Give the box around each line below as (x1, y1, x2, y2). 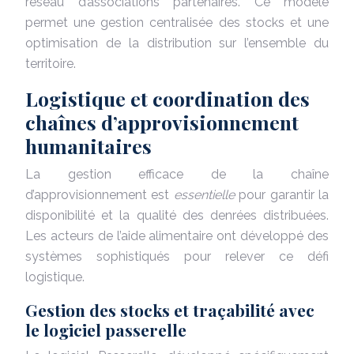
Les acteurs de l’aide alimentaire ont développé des (25, 228, 329, 243)
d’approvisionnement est (25, 186, 174, 202)
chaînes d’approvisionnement (25, 108, 299, 135)
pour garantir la (239, 186, 330, 202)
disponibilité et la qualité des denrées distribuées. (25, 207, 329, 223)
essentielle (173, 186, 239, 202)
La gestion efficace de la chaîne (25, 166, 329, 182)
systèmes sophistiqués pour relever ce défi (25, 248, 329, 264)
